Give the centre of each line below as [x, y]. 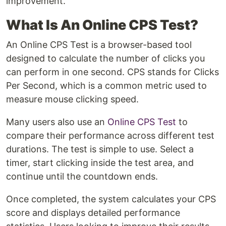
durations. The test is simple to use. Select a [100, 149]
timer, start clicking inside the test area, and [100, 163]
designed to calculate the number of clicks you [105, 59]
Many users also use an [57, 122]
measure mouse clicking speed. [72, 99]
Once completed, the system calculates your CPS [111, 199]
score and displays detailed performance [93, 213]
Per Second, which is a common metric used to [106, 86]
